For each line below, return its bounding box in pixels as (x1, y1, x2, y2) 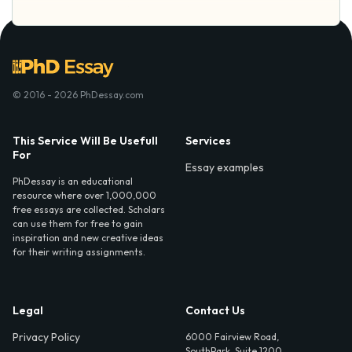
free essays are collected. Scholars (13, 203, 165, 216)
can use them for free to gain (13, 218, 143, 230)
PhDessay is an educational (13, 175, 133, 188)
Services (185, 134, 231, 148)
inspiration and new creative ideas (13, 232, 163, 244)
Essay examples (185, 160, 264, 175)
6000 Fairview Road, (185, 331, 279, 343)
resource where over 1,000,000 (13, 189, 156, 202)
